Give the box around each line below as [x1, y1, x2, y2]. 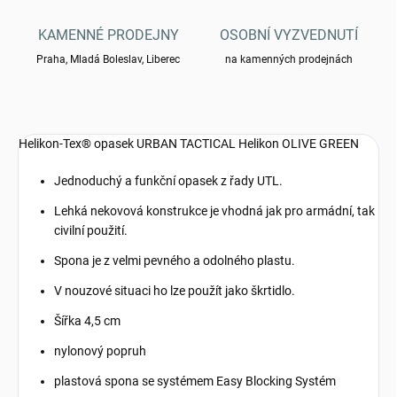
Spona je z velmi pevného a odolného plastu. [54, 253, 295, 269]
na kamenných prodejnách [225, 53, 353, 66]
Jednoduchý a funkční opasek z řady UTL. [54, 174, 283, 189]
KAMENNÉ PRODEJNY [37, 27, 179, 44]
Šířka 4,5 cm [54, 314, 121, 329]
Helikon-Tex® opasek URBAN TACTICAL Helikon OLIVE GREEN [19, 136, 359, 152]
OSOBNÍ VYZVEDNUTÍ [220, 27, 358, 44]
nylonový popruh [54, 344, 146, 359]
